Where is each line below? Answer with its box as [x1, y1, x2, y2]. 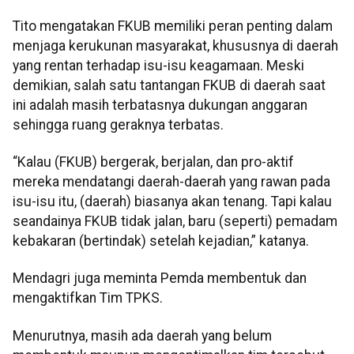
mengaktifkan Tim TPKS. [13, 290, 163, 307]
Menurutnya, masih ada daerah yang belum [13, 327, 272, 344]
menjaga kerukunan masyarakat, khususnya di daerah [13, 37, 338, 54]
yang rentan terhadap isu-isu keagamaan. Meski [13, 57, 304, 73]
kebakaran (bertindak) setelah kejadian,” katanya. [13, 233, 312, 250]
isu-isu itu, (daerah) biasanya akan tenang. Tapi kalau [13, 194, 332, 210]
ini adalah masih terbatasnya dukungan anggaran [13, 96, 307, 113]
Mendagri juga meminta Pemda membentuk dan [13, 270, 307, 287]
